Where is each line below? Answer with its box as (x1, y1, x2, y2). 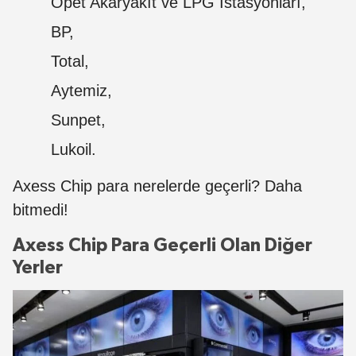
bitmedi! (13, 201, 68, 219)
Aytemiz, (51, 82, 112, 99)
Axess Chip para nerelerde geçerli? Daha (13, 177, 302, 195)
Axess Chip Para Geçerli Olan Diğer (13, 236, 312, 255)
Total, (51, 52, 89, 70)
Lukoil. (51, 141, 96, 158)
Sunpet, (51, 111, 106, 129)
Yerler (13, 258, 63, 277)
